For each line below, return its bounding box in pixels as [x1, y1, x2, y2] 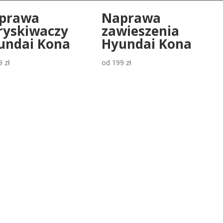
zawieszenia [102, 21, 180, 40]
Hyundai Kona [102, 34, 192, 53]
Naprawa [102, 8, 161, 27]
